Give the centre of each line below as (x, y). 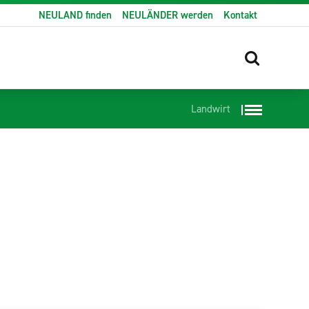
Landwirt (210, 109)
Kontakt (241, 15)
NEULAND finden (76, 15)
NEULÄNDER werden (168, 15)
